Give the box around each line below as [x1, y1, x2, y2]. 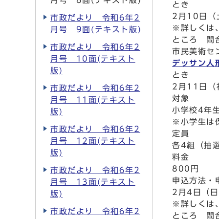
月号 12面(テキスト [50, 137, 135, 145]
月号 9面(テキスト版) [50, 25, 142, 33]
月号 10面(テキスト [50, 55, 135, 63]
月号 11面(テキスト [50, 96, 135, 104]
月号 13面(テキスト [50, 178, 135, 186]
